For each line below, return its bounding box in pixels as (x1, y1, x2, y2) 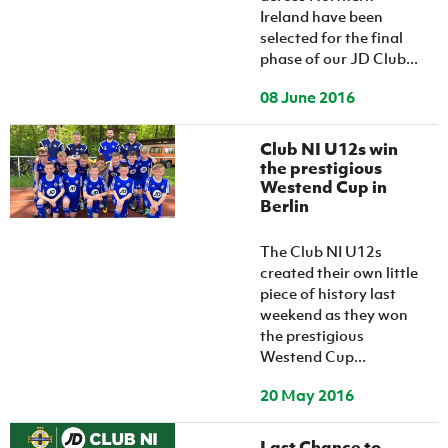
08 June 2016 (260, 87, 356, 107)
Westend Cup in (260, 176, 388, 198)
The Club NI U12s (260, 241, 383, 261)
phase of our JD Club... (260, 48, 419, 68)
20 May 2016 (260, 385, 355, 405)
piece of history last (260, 283, 397, 303)
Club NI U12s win (260, 138, 399, 160)
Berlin (260, 195, 310, 217)
